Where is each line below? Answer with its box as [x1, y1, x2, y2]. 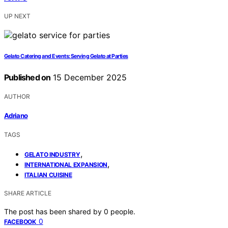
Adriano [4, 111, 28, 120]
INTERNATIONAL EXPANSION [24, 161, 108, 169]
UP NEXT [4, 12, 31, 20]
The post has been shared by [4, 207, 104, 216]
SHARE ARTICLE [4, 189, 51, 197]
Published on [4, 72, 51, 82]
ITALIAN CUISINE [24, 171, 72, 179]
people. [110, 207, 135, 216]
